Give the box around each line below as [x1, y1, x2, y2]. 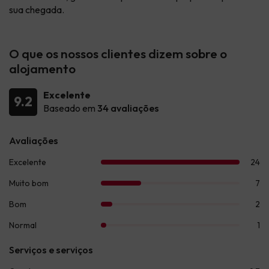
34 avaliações [97, 101, 159, 114]
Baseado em [43, 101, 97, 114]
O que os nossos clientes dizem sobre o [9, 45, 227, 61]
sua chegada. [9, 3, 64, 16]
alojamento [9, 60, 76, 76]
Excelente [43, 88, 91, 101]
